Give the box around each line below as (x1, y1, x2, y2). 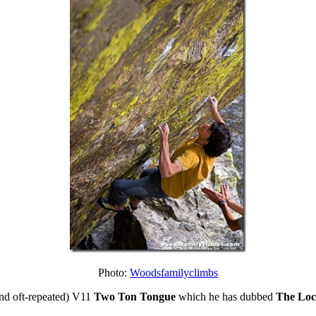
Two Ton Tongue (94, 291, 176, 303)
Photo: (98, 267, 130, 279)
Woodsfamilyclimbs (130, 267, 218, 279)
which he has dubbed (176, 291, 276, 303)
